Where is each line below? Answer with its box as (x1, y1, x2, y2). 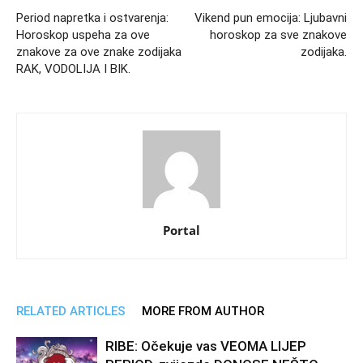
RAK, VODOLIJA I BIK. (16, 62, 130, 76)
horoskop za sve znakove (210, 28, 347, 42)
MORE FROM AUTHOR (142, 304, 264, 318)
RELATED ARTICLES (16, 304, 126, 318)
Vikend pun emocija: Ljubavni (194, 11, 347, 25)
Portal (163, 222, 200, 238)
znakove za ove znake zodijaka (16, 45, 181, 59)
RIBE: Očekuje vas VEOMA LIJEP (105, 338, 306, 354)
